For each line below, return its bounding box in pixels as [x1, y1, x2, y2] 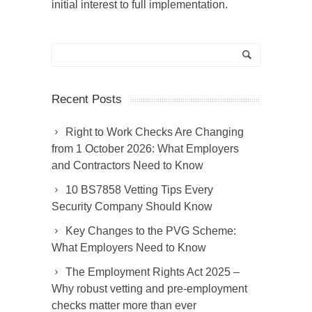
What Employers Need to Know [52, 242, 206, 254]
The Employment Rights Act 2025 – [65, 266, 240, 279]
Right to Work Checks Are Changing [65, 126, 244, 139]
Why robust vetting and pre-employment [52, 283, 247, 295]
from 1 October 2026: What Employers [52, 143, 239, 155]
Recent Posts [52, 93, 122, 107]
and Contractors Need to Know [52, 159, 203, 172]
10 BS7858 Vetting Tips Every [65, 184, 213, 196]
